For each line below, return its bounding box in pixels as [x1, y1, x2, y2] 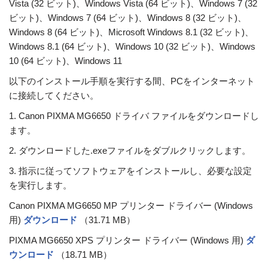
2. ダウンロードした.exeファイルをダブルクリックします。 [9, 145, 251, 156]
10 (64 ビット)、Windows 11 [9, 56, 122, 66]
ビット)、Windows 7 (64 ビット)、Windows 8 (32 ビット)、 [9, 13, 246, 23]
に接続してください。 [9, 90, 99, 101]
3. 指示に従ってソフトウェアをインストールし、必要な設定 [9, 166, 252, 176]
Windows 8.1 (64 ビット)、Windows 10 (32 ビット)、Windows [9, 41, 255, 52]
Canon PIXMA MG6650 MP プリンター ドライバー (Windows [9, 200, 253, 211]
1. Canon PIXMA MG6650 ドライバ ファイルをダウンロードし [9, 111, 259, 121]
